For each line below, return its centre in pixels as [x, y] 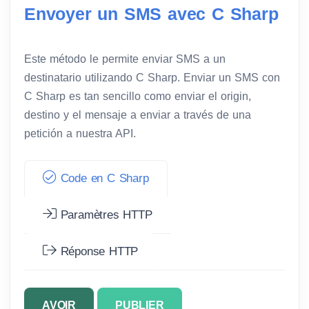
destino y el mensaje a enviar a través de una [138, 114]
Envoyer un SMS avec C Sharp [151, 13]
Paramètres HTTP [104, 215]
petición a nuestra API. [80, 133]
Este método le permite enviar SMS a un [125, 59]
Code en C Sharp [102, 178]
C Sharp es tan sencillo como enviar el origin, [138, 96]
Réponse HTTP [97, 251]
